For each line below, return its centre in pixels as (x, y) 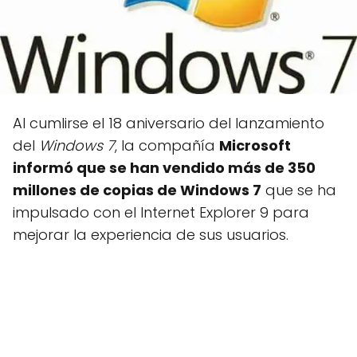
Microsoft (255, 146)
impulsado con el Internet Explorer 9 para (161, 213)
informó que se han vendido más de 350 (164, 168)
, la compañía (167, 146)
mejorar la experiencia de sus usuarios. (151, 235)
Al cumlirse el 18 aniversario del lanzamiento (169, 124)
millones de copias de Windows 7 (137, 190)
